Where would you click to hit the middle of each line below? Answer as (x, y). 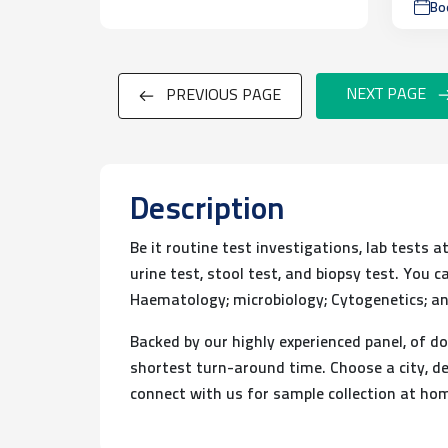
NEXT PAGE (385, 94)
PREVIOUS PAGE (223, 95)
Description (207, 210)
